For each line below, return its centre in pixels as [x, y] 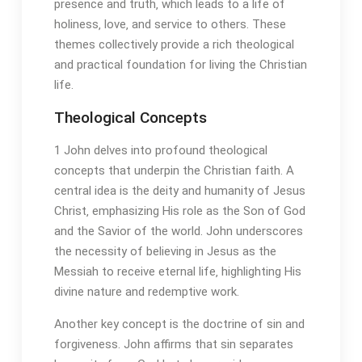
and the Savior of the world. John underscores [178, 231]
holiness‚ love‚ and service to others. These [170, 24]
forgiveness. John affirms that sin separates [173, 344]
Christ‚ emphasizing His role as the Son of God [179, 210]
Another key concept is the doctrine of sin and [179, 324]
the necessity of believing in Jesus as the [165, 251]
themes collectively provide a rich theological [174, 44]
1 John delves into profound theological [160, 150]
